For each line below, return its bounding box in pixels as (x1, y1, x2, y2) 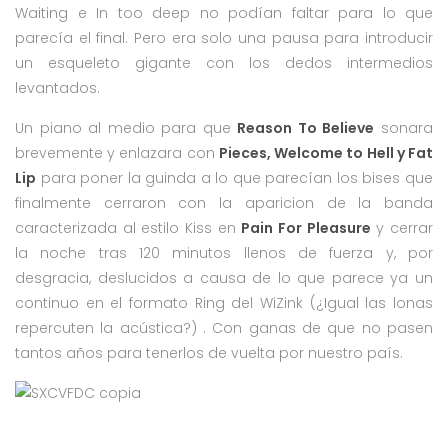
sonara (374, 117, 434, 138)
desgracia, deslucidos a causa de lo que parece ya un (15, 267, 433, 288)
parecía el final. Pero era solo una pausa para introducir (15, 27, 433, 48)
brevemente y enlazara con (15, 142, 219, 163)
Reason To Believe (237, 117, 375, 138)
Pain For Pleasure (241, 217, 371, 238)
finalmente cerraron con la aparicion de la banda (15, 192, 433, 213)
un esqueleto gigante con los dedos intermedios (15, 52, 433, 73)
